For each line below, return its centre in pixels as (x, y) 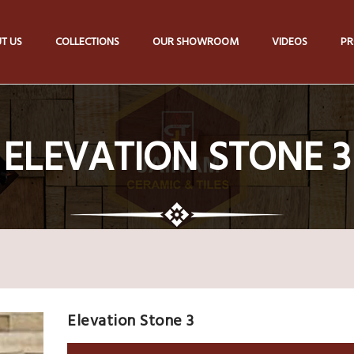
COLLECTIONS (88, 42)
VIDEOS (290, 42)
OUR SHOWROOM (196, 42)
